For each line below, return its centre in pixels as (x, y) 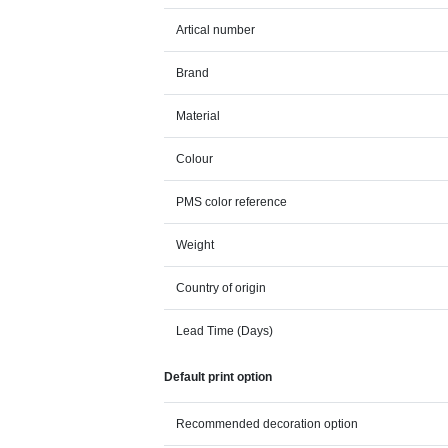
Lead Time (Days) (225, 331)
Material (198, 116)
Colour (195, 159)
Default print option (218, 377)
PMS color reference (232, 202)
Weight (195, 245)
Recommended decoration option (267, 424)
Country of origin (221, 288)
